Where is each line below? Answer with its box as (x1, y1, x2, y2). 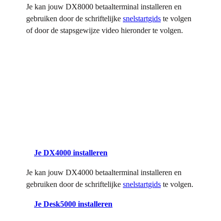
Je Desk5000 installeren (34, 200, 112, 209)
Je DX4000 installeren (34, 148, 108, 157)
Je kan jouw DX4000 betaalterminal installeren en (26, 168, 182, 177)
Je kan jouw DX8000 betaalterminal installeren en (26, 2, 182, 11)
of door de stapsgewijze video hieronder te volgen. (26, 26, 183, 35)
